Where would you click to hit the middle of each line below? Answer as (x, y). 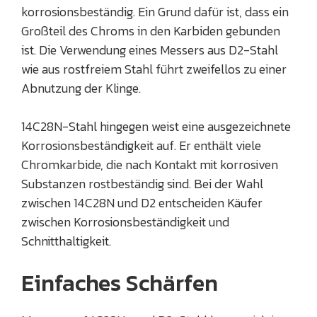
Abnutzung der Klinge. (81, 88)
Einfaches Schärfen (120, 283)
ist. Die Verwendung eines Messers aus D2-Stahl (150, 50)
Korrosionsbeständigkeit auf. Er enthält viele (141, 146)
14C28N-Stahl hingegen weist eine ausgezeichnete (156, 127)
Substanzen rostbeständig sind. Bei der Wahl (142, 184)
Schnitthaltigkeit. (66, 241)
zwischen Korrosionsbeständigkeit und (125, 222)
